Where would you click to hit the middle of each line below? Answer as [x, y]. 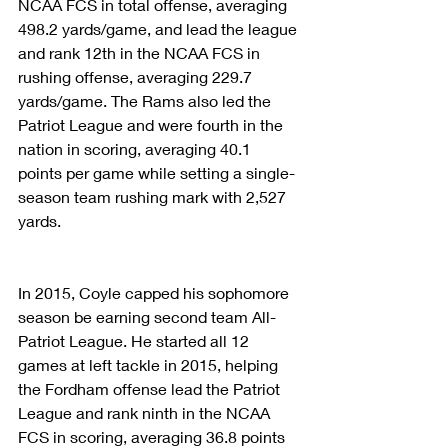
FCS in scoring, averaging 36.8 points [153, 436]
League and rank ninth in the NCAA [146, 412]
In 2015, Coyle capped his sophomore [155, 292]
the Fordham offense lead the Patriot [151, 388]
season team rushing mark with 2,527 [154, 196]
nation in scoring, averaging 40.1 [136, 148]
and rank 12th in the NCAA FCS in [141, 52]
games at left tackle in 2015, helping [150, 364]
